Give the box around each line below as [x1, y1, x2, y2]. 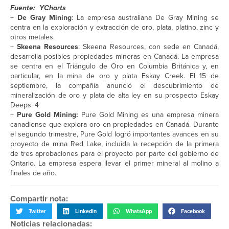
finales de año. [10, 167, 56, 178]
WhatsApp [126, 207, 152, 215]
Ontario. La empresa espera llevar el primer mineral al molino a [10, 157, 219, 169]
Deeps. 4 [10, 99, 39, 110]
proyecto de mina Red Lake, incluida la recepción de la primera [10, 138, 219, 149]
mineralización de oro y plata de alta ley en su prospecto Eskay [10, 89, 219, 101]
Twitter [29, 207, 46, 215]
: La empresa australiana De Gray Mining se [71, 12, 219, 23]
